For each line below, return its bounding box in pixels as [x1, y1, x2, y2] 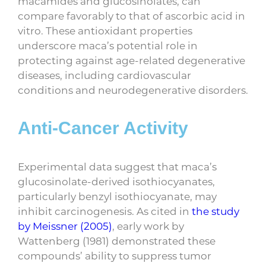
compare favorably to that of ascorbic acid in [18, 9, 245, 23]
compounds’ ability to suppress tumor [18, 249, 211, 262]
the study [192, 204, 239, 218]
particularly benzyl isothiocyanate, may [18, 189, 217, 203]
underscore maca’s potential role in [18, 39, 198, 52]
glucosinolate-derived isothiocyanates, [18, 175, 215, 188]
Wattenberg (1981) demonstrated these [18, 234, 216, 248]
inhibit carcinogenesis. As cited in [18, 204, 192, 218]
